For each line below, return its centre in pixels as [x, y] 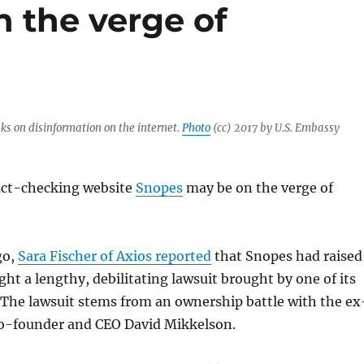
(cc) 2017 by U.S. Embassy [275, 128]
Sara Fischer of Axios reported [114, 256]
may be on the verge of [258, 188]
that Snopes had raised [286, 256]
